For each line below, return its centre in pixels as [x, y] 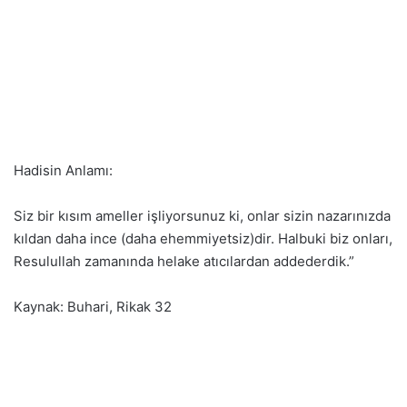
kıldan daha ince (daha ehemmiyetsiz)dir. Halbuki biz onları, [203, 238]
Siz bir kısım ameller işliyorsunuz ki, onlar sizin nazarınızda [202, 216]
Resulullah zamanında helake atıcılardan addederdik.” [184, 261]
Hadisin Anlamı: [63, 170]
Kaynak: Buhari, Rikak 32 [93, 307]
